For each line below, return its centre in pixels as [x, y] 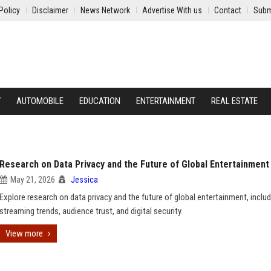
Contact [228, 10]
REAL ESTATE [234, 101]
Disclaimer [50, 10]
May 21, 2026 [33, 180]
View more [24, 233]
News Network [105, 10]
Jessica [84, 180]
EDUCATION [100, 101]
